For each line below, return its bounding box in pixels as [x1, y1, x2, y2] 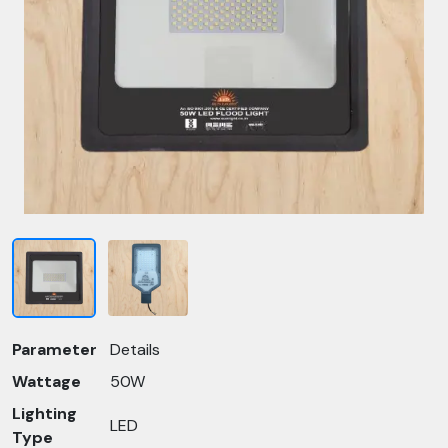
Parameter [12, 339, 97, 360]
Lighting [12, 403, 77, 424]
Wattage [12, 371, 81, 392]
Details [110, 339, 160, 360]
